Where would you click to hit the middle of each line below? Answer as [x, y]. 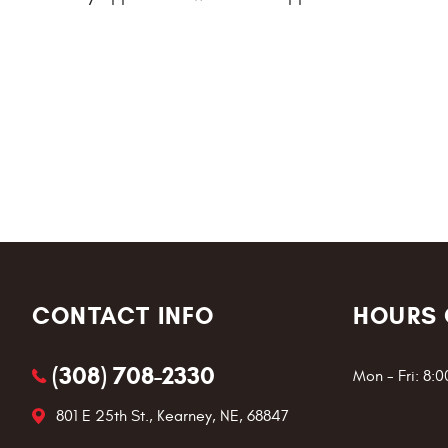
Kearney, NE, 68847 [222, 416]
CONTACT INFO [123, 316]
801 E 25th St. [102, 416]
